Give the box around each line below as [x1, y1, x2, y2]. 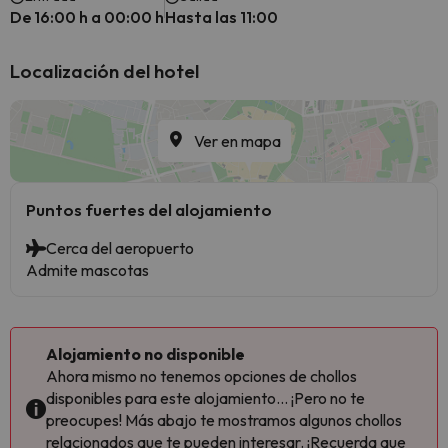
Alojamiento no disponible [46, 344, 245, 364]
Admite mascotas [26, 260, 149, 280]
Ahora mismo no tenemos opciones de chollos [46, 366, 357, 386]
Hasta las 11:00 [165, 7, 278, 27]
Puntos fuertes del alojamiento [26, 199, 272, 220]
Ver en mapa [193, 131, 281, 151]
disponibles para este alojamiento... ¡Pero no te [46, 388, 365, 408]
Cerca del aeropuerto [46, 238, 194, 258]
